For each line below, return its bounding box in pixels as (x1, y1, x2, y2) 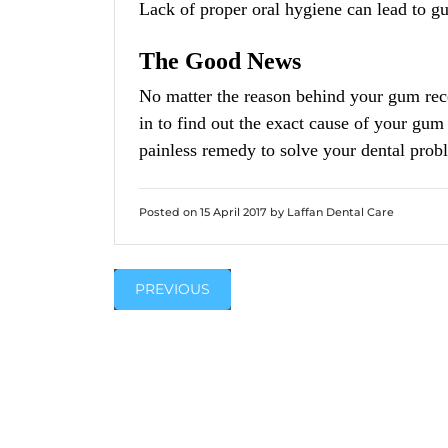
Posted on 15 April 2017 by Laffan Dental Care (139, 205, 394, 219)
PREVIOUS (135, 280, 210, 298)
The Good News (139, 48, 301, 74)
